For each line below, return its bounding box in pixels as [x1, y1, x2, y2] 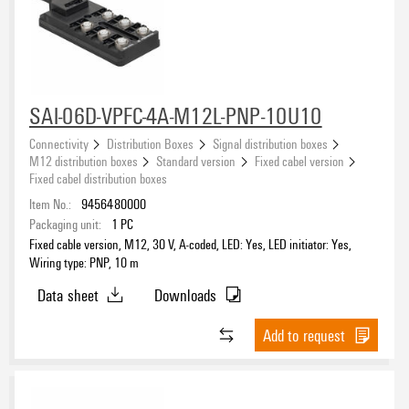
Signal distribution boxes [212, 133, 328, 152]
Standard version [156, 151, 236, 170]
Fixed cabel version [254, 151, 344, 170]
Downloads [153, 283, 217, 306]
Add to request [262, 324, 346, 347]
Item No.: [29, 194, 71, 213]
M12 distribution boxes [29, 151, 138, 170]
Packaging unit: [29, 214, 101, 233]
